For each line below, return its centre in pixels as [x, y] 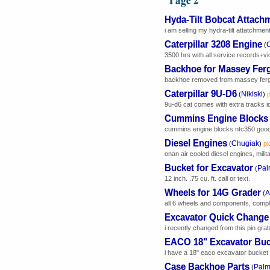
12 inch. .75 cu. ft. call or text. [207, 178]
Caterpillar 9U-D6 [201, 93]
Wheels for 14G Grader [213, 192]
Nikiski [252, 94]
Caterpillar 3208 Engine [213, 43]
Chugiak [245, 143]
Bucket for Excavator [209, 167]
